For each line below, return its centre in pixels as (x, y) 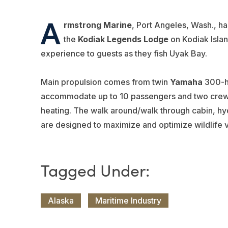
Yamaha (187, 82)
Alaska (61, 201)
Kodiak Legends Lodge (124, 39)
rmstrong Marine (97, 25)
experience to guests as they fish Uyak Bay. (124, 54)
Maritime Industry (128, 201)
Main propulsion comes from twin (105, 82)
